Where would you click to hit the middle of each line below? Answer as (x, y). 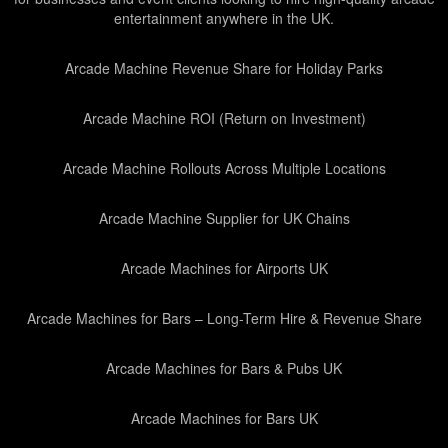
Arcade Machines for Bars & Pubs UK (224, 368)
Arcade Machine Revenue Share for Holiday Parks (224, 68)
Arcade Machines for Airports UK (224, 268)
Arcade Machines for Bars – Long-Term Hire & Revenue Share (224, 318)
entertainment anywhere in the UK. (224, 18)
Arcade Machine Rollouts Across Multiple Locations (224, 168)
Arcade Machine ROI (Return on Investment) (224, 118)
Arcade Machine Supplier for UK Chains (224, 218)
